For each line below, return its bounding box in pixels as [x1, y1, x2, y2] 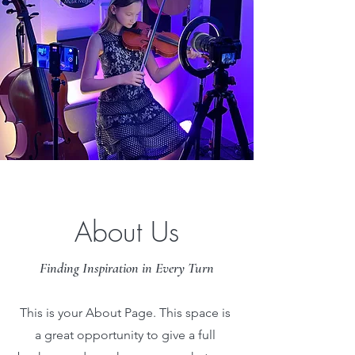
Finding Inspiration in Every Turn [40, 259, 214, 277]
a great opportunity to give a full [34, 327, 216, 342]
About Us [74, 213, 179, 250]
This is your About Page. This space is [19, 305, 231, 320]
